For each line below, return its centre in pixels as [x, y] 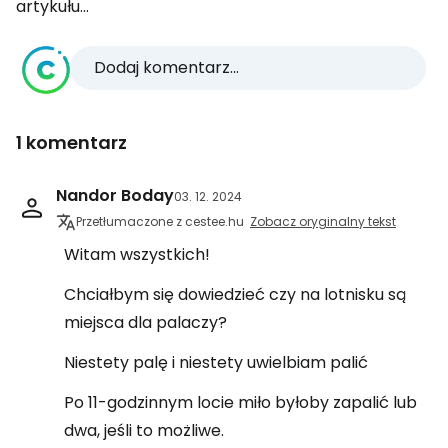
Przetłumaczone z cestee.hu [160, 221]
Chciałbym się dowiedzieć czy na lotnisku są [235, 294]
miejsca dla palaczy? [145, 322]
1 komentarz [71, 142]
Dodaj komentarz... [166, 67]
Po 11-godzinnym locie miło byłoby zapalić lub [240, 402]
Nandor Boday [115, 195]
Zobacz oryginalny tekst [323, 221]
